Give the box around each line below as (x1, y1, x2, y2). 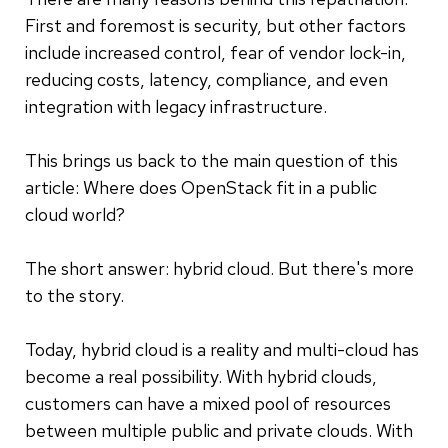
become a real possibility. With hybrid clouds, (25, 364, 377, 388)
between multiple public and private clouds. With (25, 418, 413, 442)
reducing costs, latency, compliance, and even (25, 67, 388, 91)
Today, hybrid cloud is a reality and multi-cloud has (25, 337, 419, 361)
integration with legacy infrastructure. (25, 94, 327, 118)
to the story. (25, 283, 124, 307)
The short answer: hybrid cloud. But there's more (25, 256, 414, 280)
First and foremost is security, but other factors (25, 13, 406, 37)
